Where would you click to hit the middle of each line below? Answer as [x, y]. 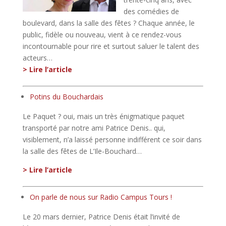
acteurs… [37, 58]
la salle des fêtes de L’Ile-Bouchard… [82, 151]
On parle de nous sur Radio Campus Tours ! [101, 197]
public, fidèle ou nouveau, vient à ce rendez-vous [102, 34]
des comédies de [151, 11]
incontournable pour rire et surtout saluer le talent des [111, 46]
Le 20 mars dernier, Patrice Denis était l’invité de [101, 216]
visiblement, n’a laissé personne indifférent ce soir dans [112, 139]
